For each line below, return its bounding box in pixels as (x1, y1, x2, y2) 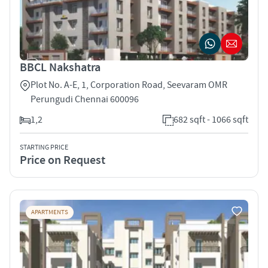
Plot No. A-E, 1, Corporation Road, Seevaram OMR (31, 78, 227, 91)
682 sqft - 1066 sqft (173, 113, 248, 126)
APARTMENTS (31, 208, 68, 217)
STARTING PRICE (20, 142, 68, 152)
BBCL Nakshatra (20, 59, 100, 75)
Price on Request (20, 152, 105, 168)
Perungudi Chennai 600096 (31, 93, 139, 105)
